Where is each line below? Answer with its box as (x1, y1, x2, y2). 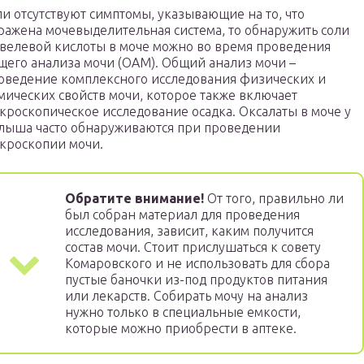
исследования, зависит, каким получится (65, 223, 314, 239)
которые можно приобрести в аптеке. (65, 321, 297, 336)
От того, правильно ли (204, 191, 344, 206)
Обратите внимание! (65, 191, 204, 206)
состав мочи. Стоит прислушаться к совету (65, 240, 321, 255)
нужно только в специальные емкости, (65, 305, 301, 320)
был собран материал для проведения (65, 207, 300, 223)
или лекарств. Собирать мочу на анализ (65, 288, 308, 304)
